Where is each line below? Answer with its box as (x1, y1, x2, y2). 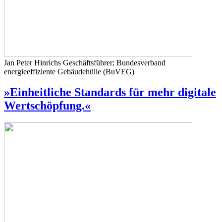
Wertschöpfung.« (4, 99, 91, 112)
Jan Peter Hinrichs (4, 58, 63, 67)
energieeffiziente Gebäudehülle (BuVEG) (4, 67, 134, 76)
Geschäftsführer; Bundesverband (63, 58, 166, 67)
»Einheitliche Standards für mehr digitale (4, 86, 216, 99)
